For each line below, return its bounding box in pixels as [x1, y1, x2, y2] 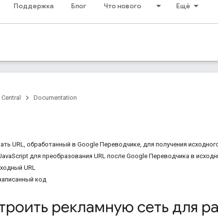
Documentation [34, 94, 77, 101]
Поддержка [14, 1, 54, 10]
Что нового [104, 1, 141, 10]
